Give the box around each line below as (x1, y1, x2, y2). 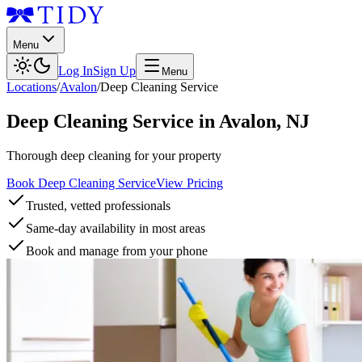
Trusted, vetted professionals (26, 198, 170, 213)
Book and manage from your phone (26, 243, 208, 258)
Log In (58, 64, 93, 78)
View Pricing (156, 175, 223, 190)
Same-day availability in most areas (26, 221, 205, 235)
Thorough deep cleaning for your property (6, 148, 221, 162)
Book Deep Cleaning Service (6, 175, 156, 190)
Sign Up (93, 64, 136, 78)
